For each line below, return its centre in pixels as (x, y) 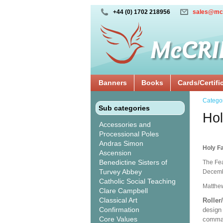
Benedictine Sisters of (133, 162)
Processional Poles (129, 134)
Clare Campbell (123, 191)
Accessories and (125, 124)
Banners (113, 83)
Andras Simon (121, 143)
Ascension (115, 153)
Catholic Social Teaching (137, 181)
